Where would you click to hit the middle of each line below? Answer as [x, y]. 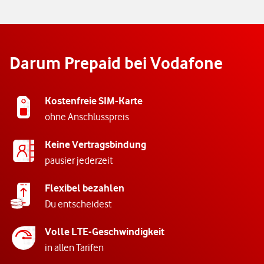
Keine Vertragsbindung [95, 145]
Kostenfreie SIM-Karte [94, 101]
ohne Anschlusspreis [87, 117]
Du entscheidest [78, 204]
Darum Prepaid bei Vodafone [116, 63]
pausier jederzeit [79, 161]
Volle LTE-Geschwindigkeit [105, 232]
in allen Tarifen [74, 248]
